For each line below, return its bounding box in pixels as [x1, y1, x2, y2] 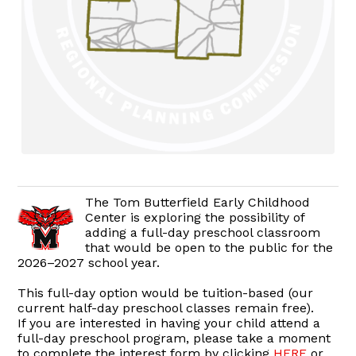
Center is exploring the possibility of [85, 210, 305, 226]
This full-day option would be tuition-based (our [17, 285, 314, 301]
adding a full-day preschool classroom [85, 225, 321, 241]
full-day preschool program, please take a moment [17, 331, 331, 346]
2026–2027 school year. [17, 255, 161, 271]
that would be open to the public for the [85, 240, 334, 256]
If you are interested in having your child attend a [17, 315, 321, 331]
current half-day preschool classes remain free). [17, 300, 315, 316]
